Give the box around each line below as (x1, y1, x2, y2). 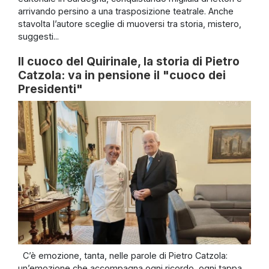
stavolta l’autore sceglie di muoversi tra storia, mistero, (18, 19, 241, 29)
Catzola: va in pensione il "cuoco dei (18, 68, 226, 83)
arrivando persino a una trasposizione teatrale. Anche (18, 6, 234, 17)
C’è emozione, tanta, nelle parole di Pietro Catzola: (18, 250, 228, 261)
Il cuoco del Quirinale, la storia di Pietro (18, 54, 240, 69)
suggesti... (18, 31, 59, 42)
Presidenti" (18, 82, 83, 97)
